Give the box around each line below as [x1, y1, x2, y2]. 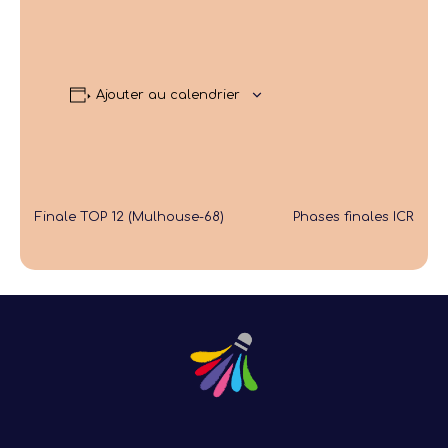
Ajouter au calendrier [95, 87, 240, 102]
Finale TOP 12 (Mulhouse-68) [35, 209, 224, 224]
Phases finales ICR [293, 209, 413, 224]
